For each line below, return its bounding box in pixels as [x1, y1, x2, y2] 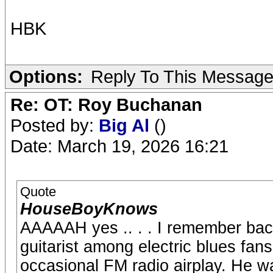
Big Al [99, 115, 154, 135]
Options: [9, 66, 83, 87]
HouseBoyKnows [20, 200, 158, 218]
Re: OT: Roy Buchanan [10, 94, 202, 115]
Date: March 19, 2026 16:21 [10, 136, 229, 156]
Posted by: [10, 115, 99, 135]
